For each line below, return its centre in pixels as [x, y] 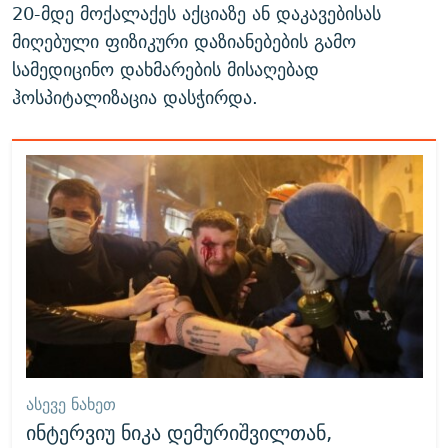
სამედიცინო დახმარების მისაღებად [165, 69]
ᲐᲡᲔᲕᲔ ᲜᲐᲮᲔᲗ [70, 404]
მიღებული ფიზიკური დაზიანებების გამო [184, 41]
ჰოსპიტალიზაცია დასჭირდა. [135, 97]
